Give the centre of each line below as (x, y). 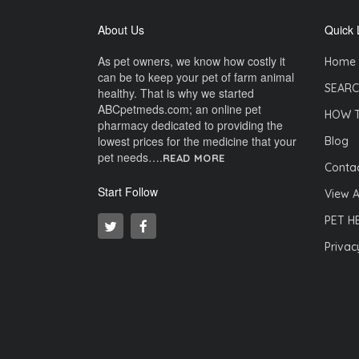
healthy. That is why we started (176, 93)
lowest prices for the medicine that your (197, 141)
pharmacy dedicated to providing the (190, 125)
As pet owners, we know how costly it (192, 61)
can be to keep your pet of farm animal (196, 77)
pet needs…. (130, 157)
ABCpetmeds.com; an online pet (179, 109)
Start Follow (128, 192)
